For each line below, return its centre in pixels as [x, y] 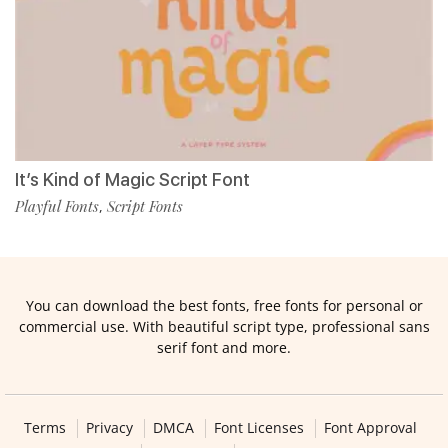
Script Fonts [145, 205]
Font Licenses [258, 427]
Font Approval [370, 427]
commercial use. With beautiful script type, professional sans [224, 326]
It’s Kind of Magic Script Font [132, 179]
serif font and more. [224, 347]
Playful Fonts [57, 205]
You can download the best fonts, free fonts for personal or [224, 305]
